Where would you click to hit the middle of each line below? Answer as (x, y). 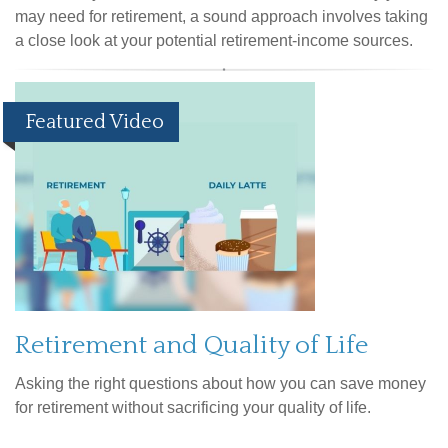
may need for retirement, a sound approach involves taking (221, 17)
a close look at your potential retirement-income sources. (214, 41)
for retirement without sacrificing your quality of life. (193, 408)
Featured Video (94, 122)
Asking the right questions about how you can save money (220, 384)
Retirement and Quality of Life (191, 346)
